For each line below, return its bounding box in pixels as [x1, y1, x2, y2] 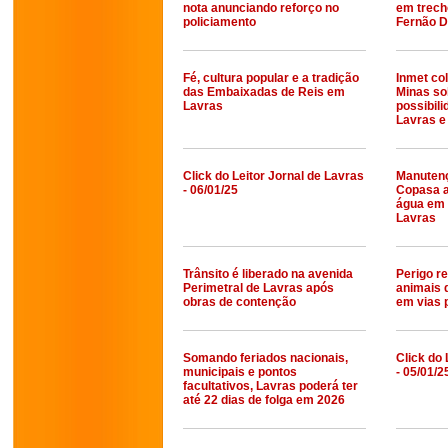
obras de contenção [183, 295, 296, 309]
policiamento [183, 15, 256, 29]
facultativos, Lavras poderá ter [183, 379, 358, 393]
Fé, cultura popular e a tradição [183, 71, 359, 85]
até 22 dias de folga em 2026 [183, 393, 345, 407]
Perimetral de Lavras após [183, 281, 334, 295]
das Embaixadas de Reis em [183, 85, 345, 99]
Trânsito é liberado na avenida [183, 267, 353, 281]
